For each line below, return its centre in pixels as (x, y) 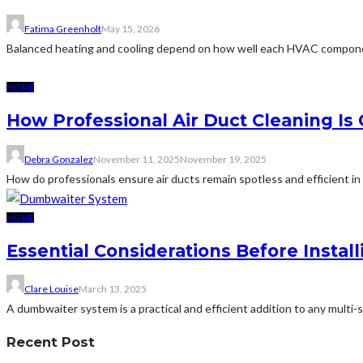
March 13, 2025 (113, 289)
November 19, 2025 (223, 159)
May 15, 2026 (130, 28)
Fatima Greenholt (63, 28)
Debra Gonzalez (59, 159)
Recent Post (51, 342)
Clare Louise (51, 289)
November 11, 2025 (137, 159)
